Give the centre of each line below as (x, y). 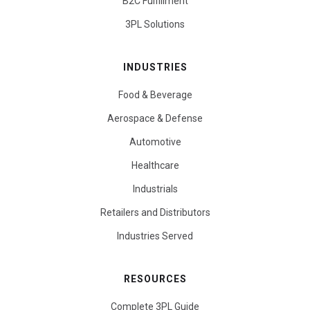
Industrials (155, 189)
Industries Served (155, 236)
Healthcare (155, 165)
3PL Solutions (155, 24)
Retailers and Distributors (155, 212)
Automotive (155, 142)
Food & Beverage (155, 95)
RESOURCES (155, 279)
